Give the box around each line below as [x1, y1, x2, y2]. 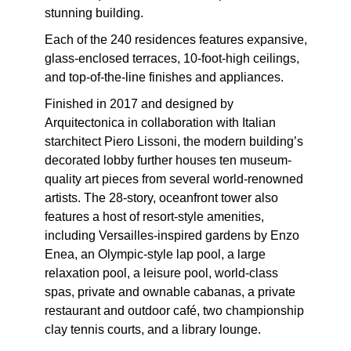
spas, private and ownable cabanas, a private [44, 284, 295, 299]
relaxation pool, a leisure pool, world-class [44, 266, 278, 280]
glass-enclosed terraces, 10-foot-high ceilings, [44, 51, 299, 65]
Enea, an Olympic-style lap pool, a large [44, 247, 266, 261]
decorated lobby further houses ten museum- [44, 153, 291, 167]
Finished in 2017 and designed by [44, 96, 233, 110]
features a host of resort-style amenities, [44, 209, 264, 223]
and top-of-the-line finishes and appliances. [44, 70, 284, 84]
